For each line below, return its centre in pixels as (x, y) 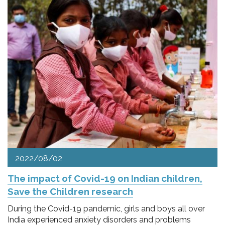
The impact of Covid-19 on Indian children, (105, 178)
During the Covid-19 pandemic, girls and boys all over (106, 209)
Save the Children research (70, 191)
